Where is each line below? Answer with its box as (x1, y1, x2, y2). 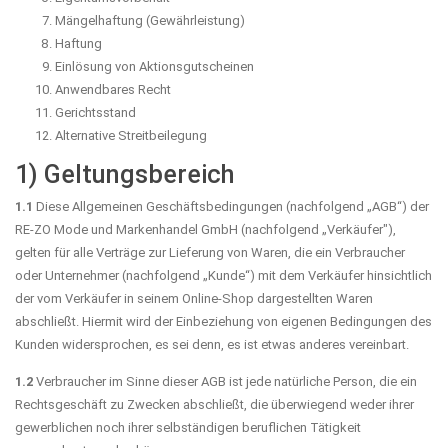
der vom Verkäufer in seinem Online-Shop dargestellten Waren (15, 290, 373, 306)
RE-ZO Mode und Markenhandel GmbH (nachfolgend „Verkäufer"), (15, 221, 396, 237)
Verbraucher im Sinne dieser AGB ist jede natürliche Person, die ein (33, 373, 417, 389)
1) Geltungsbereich (15, 159, 234, 189)
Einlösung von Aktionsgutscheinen (55, 58, 254, 74)
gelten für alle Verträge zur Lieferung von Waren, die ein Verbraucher (15, 244, 405, 260)
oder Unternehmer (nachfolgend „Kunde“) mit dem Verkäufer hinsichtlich (15, 267, 432, 283)
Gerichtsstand (55, 104, 136, 120)
